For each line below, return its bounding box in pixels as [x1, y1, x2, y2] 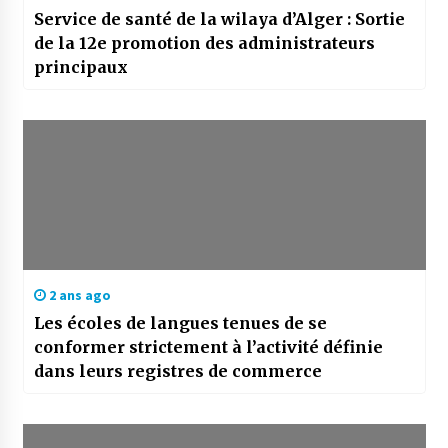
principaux [33, 57, 128, 78]
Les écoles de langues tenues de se [33, 313, 327, 334]
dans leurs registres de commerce [33, 361, 322, 382]
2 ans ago [45, 286, 111, 305]
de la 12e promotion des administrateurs [33, 33, 375, 54]
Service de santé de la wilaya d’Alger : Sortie [33, 9, 405, 30]
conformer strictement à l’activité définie [33, 337, 383, 358]
